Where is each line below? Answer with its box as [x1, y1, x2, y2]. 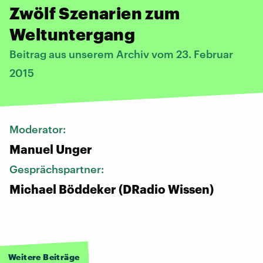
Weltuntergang [9, 24, 136, 43]
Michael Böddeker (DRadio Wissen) [9, 181, 214, 196]
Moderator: [9, 122, 68, 136]
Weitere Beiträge [8, 251, 80, 262]
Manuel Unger [9, 141, 92, 156]
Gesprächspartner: [9, 162, 106, 176]
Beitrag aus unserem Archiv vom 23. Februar [9, 47, 233, 60]
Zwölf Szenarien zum [9, 3, 180, 22]
